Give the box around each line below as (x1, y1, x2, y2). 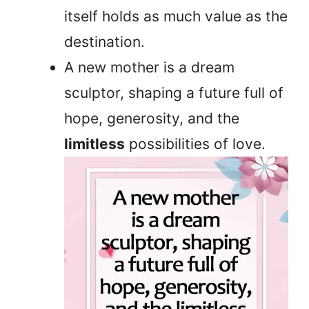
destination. (64, 33, 145, 51)
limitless (64, 135, 125, 153)
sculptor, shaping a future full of (64, 84, 283, 102)
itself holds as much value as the (64, 8, 288, 26)
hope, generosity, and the (64, 110, 239, 128)
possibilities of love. (125, 135, 266, 153)
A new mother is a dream (64, 59, 235, 77)
